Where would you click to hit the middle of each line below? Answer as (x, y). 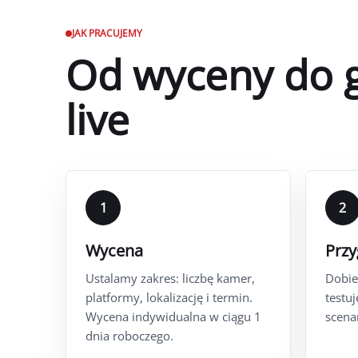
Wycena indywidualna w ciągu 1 (173, 316)
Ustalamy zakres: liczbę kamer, (170, 278)
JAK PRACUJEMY (107, 33)
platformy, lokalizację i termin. (169, 297)
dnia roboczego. (129, 335)
